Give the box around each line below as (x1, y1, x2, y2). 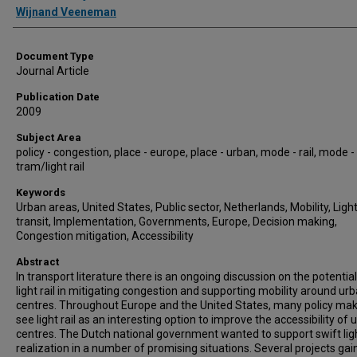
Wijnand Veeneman (16, 6, 116, 18)
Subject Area (16, 131, 81, 143)
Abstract (16, 256, 59, 268)
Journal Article (16, 65, 89, 77)
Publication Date (16, 91, 100, 103)
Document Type (16, 50, 94, 62)
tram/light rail (16, 160, 84, 173)
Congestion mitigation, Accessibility (16, 229, 194, 242)
